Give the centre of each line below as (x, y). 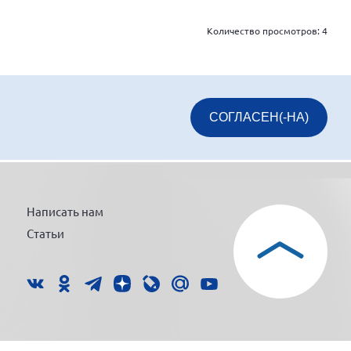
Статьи (45, 233)
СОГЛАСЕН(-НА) (259, 117)
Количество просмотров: (264, 30)
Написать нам (65, 212)
